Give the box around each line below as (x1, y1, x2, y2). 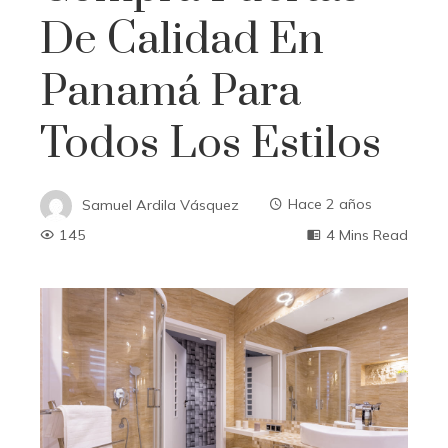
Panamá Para (40, 64, 301, 119)
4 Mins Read (326, 225, 408, 244)
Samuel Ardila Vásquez (82, 195, 239, 214)
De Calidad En (40, 12, 324, 67)
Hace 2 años (288, 195, 372, 214)
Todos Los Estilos (40, 116, 381, 171)
